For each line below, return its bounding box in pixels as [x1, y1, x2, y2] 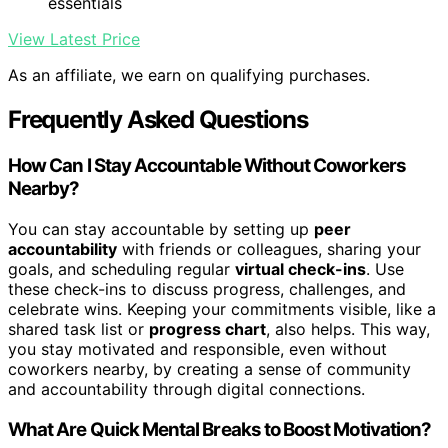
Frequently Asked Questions [8, 105, 308, 135]
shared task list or [8, 318, 149, 339]
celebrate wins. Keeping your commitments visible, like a [8, 298, 436, 319]
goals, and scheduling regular [8, 258, 235, 279]
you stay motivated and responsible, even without [8, 338, 387, 359]
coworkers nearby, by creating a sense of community [8, 358, 411, 379]
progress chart [149, 318, 266, 339]
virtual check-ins [235, 258, 366, 279]
